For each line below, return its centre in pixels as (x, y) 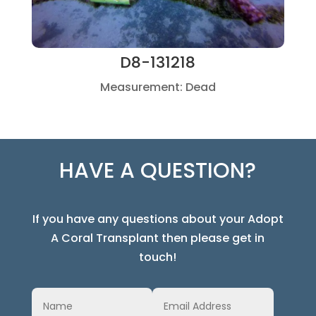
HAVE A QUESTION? (158, 170)
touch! (158, 257)
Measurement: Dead (158, 87)
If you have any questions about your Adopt (158, 219)
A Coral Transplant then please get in (158, 238)
